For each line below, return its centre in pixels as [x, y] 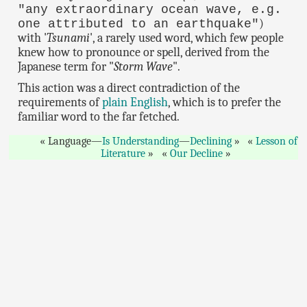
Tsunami [69, 38]
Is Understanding [140, 141]
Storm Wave [144, 66]
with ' [33, 38]
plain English [135, 102]
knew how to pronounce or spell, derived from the [144, 52]
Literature [123, 153]
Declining [210, 141]
